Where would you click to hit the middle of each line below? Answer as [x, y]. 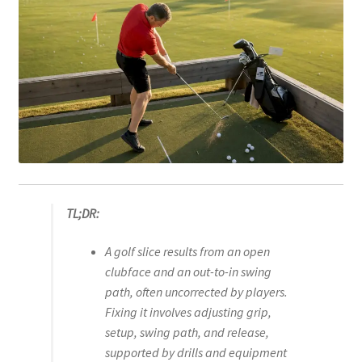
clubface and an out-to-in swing [188, 272]
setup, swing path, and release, [187, 333]
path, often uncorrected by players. [196, 292]
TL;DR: [82, 213]
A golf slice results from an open [187, 252]
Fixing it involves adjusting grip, [188, 312]
